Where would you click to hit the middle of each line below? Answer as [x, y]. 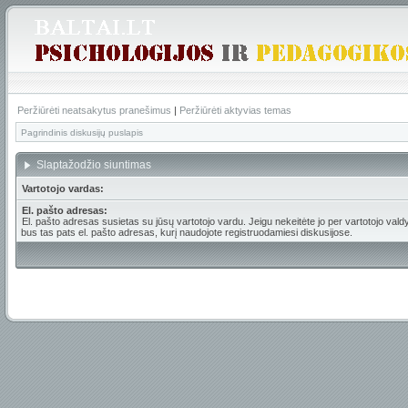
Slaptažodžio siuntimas [95, 165]
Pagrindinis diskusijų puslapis [82, 133]
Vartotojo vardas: [63, 189]
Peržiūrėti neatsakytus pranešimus [94, 110]
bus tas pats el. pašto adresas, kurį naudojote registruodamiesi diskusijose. [187, 232]
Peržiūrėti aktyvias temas [235, 110]
